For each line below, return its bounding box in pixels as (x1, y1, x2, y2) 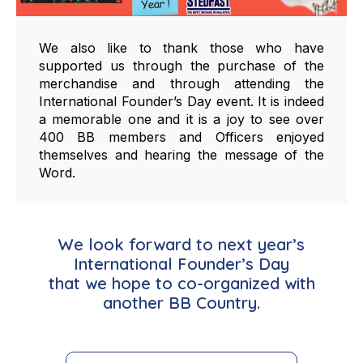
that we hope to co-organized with (48, 272, 315, 293)
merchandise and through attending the (39, 75, 324, 92)
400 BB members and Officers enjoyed (39, 128, 324, 145)
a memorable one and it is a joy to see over (39, 110, 324, 127)
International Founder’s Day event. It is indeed (39, 92, 324, 109)
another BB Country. (103, 292, 260, 313)
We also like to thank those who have (39, 39, 324, 56)
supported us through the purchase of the (39, 57, 324, 74)
